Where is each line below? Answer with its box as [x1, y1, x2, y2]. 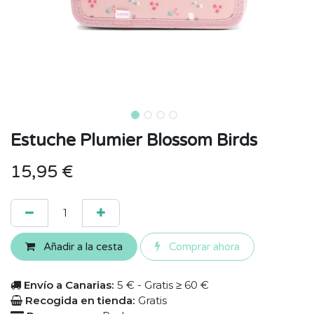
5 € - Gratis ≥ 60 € [117, 278, 209, 292]
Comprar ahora [166, 240, 240, 253]
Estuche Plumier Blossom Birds [11, 130, 257, 151]
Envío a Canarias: [21, 278, 117, 292]
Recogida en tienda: [22, 294, 138, 307]
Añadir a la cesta [41, 240, 123, 253]
